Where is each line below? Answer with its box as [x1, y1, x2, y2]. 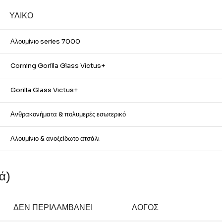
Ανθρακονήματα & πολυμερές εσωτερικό [10, 110, 126, 118]
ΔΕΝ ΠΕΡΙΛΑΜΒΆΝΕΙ [13, 202, 93, 213]
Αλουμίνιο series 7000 [10, 37, 80, 46]
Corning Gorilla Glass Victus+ [10, 61, 105, 70]
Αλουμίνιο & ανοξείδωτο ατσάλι [10, 134, 100, 143]
